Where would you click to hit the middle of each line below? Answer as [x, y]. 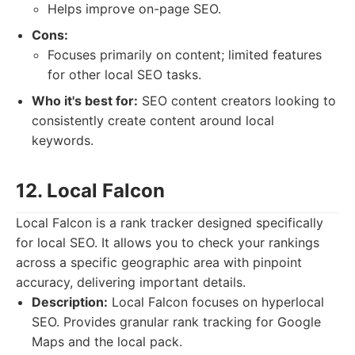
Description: [70, 302]
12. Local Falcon [90, 191]
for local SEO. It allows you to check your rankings [168, 242]
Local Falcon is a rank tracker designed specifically [170, 223]
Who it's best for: [85, 101]
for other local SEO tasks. [124, 74]
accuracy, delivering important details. [131, 282]
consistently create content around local [153, 120]
